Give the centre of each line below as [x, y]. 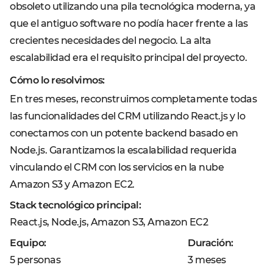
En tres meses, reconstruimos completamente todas [133, 99]
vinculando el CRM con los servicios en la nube [117, 167]
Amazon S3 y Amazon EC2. [72, 184]
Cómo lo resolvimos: [57, 80]
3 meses [207, 260]
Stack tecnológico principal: [75, 205]
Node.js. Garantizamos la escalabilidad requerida [123, 150]
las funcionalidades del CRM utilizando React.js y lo [127, 116]
